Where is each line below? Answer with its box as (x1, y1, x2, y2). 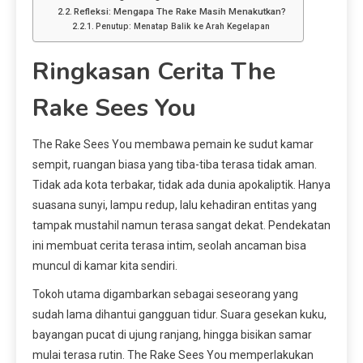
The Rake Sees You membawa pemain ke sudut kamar (32, 138, 314, 152)
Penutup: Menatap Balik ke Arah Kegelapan (95, 22, 270, 32)
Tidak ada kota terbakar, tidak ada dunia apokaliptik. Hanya (32, 178, 331, 192)
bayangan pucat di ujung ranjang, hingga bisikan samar (32, 328, 312, 342)
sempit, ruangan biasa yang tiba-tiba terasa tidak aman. (32, 158, 317, 172)
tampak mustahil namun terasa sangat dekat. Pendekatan (32, 219, 331, 233)
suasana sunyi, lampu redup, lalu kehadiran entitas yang (32, 199, 317, 212)
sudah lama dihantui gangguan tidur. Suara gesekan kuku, (32, 308, 327, 322)
